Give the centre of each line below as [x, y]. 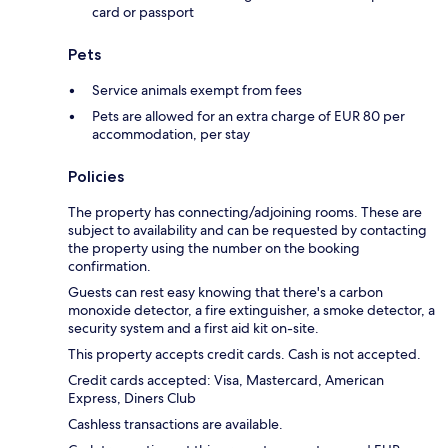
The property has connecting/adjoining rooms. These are [245, 211]
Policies [96, 176]
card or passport [143, 11]
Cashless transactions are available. [175, 423]
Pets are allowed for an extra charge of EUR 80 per [248, 115]
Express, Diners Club [132, 397]
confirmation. [109, 265]
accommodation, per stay [171, 133]
